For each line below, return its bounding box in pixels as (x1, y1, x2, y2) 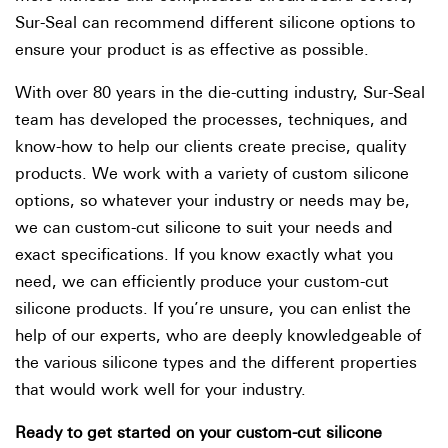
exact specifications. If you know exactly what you (15, 248, 393, 264)
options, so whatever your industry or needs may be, (15, 194, 410, 210)
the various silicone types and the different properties (15, 356, 417, 372)
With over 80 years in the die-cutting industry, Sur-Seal (15, 86, 425, 102)
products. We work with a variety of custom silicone (15, 167, 409, 183)
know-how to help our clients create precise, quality (15, 140, 406, 156)
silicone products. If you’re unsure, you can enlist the (15, 302, 411, 318)
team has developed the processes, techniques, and (15, 113, 408, 129)
